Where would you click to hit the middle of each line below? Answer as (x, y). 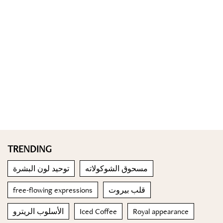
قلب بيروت (127, 190)
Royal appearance (161, 211)
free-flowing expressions (53, 190)
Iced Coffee (98, 211)
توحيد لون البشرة (41, 168)
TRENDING (30, 149)
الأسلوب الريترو (38, 211)
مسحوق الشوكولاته (116, 168)
